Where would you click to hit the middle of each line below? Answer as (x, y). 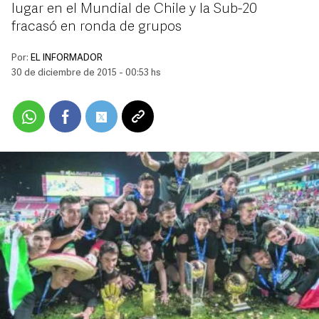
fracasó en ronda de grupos (96, 27)
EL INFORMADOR (67, 58)
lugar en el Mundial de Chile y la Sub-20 (134, 9)
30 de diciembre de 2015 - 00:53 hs (86, 73)
